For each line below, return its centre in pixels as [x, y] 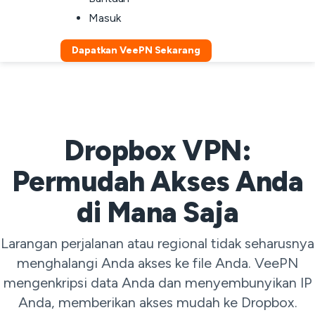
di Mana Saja [157, 212]
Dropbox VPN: [157, 150]
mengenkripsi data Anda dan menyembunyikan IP [157, 283]
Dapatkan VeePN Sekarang [136, 50]
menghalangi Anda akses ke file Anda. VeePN [157, 263]
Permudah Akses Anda [157, 181]
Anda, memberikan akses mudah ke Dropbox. [157, 302]
